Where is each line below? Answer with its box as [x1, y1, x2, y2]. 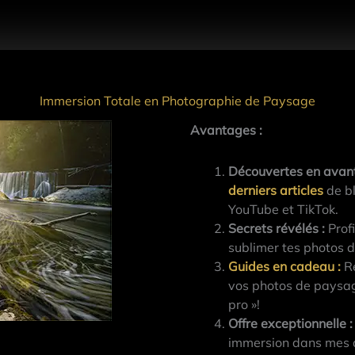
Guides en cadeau [228, 258, 335, 275]
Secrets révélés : [228, 220, 326, 237]
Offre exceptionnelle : [228, 315, 353, 332]
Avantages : [190, 122, 263, 139]
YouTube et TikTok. [228, 201, 339, 218]
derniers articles [228, 182, 324, 199]
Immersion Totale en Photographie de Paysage [40, 93, 315, 109]
